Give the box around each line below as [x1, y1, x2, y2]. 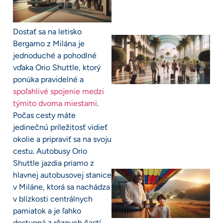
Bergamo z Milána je [13, 38, 85, 48]
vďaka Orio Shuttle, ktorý [13, 62, 101, 72]
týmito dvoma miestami [13, 98, 97, 108]
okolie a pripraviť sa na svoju [13, 134, 111, 144]
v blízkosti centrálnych [13, 194, 93, 204]
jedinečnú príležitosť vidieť [13, 122, 108, 132]
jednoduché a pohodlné [13, 50, 97, 60]
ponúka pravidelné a [13, 74, 84, 84]
